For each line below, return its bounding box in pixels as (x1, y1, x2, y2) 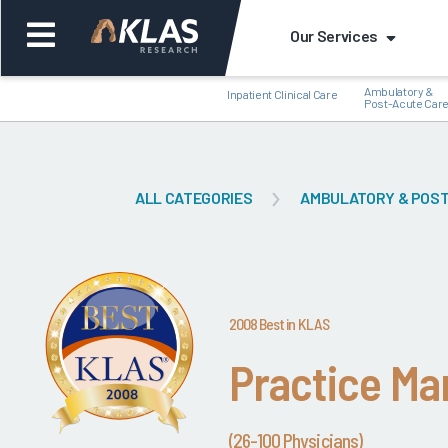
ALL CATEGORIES (135, 188, 253, 207)
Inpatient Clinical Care (227, 86, 338, 101)
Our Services (290, 26, 378, 45)
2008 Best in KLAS (229, 314, 329, 334)
